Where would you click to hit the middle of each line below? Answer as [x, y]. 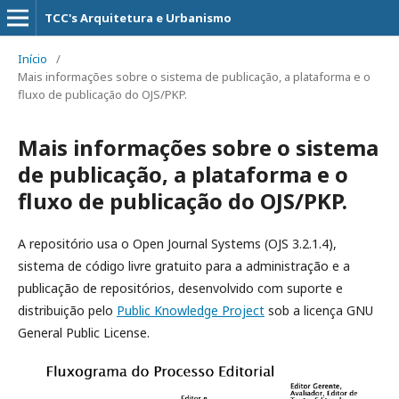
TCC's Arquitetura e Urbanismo [138, 18]
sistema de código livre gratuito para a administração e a [184, 266]
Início [33, 59]
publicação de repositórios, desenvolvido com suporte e [180, 288]
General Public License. [84, 333]
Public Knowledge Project [191, 310]
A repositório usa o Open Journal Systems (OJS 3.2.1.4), [177, 244]
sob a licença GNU [319, 310]
